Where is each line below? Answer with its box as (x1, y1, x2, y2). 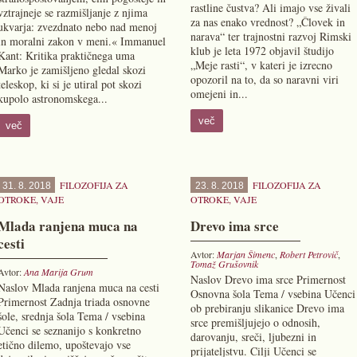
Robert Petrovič (279, 248, 338, 261)
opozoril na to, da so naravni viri (190, 72, 339, 87)
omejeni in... (190, 86, 248, 101)
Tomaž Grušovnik (190, 257, 258, 270)
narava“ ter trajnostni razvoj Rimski (190, 29, 351, 44)
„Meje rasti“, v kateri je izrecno (190, 57, 332, 73)
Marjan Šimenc (216, 248, 275, 261)
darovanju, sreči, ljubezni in (190, 329, 316, 344)
